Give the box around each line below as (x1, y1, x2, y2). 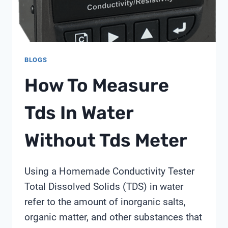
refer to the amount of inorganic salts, (24, 196, 186, 208)
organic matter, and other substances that (24, 211, 202, 223)
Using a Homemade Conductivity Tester (24, 165, 194, 178)
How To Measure (24, 74, 169, 97)
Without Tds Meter (24, 129, 187, 152)
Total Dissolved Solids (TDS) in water (24, 181, 183, 193)
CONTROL (69, 6, 107, 16)
